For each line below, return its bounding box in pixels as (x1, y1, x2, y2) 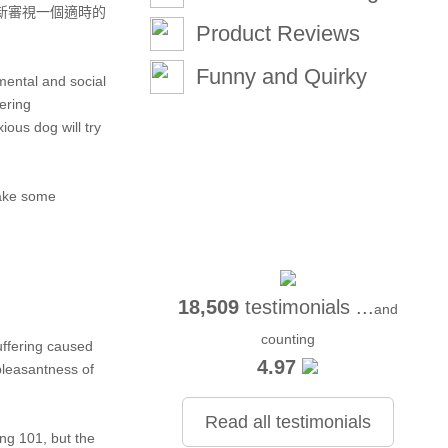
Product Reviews (196, 21, 361, 46)
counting (260, 331, 315, 347)
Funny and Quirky (196, 64, 368, 89)
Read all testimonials (204, 412, 371, 432)
